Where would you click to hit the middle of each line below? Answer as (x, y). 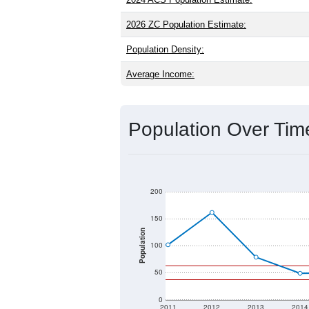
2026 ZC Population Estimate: (186, 24)
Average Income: (160, 74)
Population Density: (165, 49)
